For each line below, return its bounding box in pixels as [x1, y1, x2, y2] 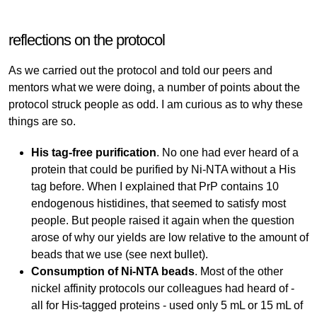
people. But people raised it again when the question [30, 214, 294, 226]
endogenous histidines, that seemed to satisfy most [30, 197, 286, 209]
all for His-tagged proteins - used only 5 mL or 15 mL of [30, 299, 303, 311]
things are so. [8, 115, 76, 127]
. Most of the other [194, 265, 283, 277]
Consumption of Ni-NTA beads [30, 265, 195, 277]
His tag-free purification [30, 146, 156, 158]
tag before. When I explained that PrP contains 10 [30, 180, 279, 192]
